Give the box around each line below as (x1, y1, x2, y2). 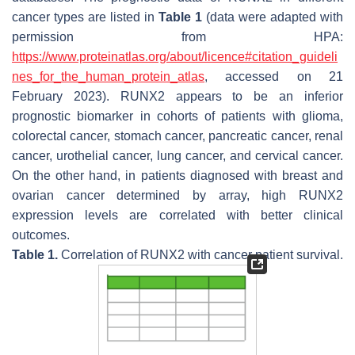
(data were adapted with (202, 10, 343, 24)
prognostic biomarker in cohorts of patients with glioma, (12, 109, 343, 123)
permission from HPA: (12, 30, 343, 44)
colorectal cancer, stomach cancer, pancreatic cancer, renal (12, 129, 343, 143)
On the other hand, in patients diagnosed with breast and (12, 169, 343, 182)
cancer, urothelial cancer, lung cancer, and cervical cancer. (12, 149, 343, 162)
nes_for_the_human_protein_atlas (12, 70, 204, 83)
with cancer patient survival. (185, 248, 343, 261)
